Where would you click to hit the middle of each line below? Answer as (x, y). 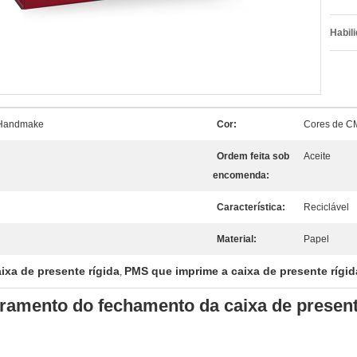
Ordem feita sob (253, 156)
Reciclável (326, 207)
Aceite (317, 156)
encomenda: (241, 175)
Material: (237, 239)
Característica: (251, 207)
